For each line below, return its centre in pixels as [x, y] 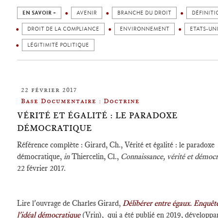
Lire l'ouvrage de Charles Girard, [70, 203]
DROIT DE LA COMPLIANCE [63, 29]
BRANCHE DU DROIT [144, 13]
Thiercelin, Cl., [96, 156]
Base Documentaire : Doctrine [80, 101]
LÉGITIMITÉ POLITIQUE [58, 45]
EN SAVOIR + [39, 13]
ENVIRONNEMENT [145, 29]
